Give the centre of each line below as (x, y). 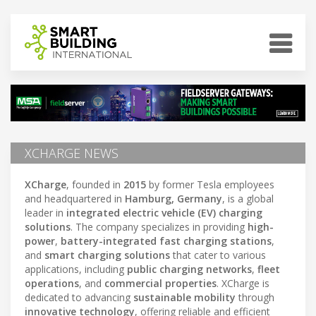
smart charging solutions (107, 255)
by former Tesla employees (210, 184)
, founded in (95, 184)
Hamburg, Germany (174, 198)
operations (52, 283)
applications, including (76, 269)
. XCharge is (243, 283)
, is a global (248, 198)
